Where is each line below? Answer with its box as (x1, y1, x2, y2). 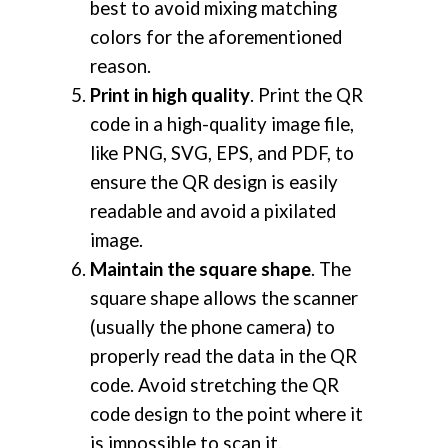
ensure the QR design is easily (90, 170, 338, 193)
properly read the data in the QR (90, 344, 357, 367)
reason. (90, 54, 151, 77)
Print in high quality (90, 83, 250, 106)
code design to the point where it (90, 402, 363, 425)
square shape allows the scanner (90, 286, 358, 309)
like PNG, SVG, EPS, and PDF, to (90, 141, 354, 164)
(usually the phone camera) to (90, 315, 335, 338)
